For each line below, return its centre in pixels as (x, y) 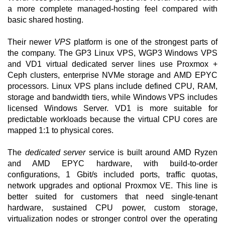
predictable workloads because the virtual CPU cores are (113, 119)
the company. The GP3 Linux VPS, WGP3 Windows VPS (113, 53)
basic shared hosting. (45, 20)
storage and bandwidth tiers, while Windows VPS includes (113, 97)
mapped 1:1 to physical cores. (61, 130)
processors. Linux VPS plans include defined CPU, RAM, (113, 86)
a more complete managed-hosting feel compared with (113, 9)
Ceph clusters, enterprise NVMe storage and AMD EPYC (113, 75)
